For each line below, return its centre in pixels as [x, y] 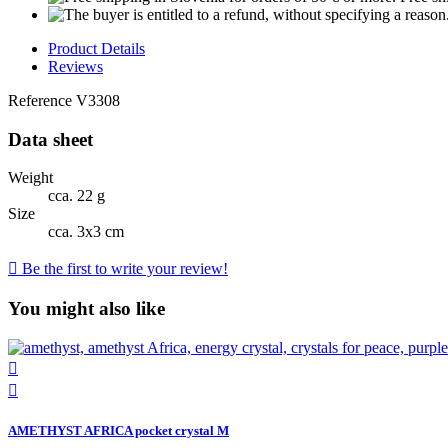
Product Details [96, 49]
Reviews [75, 67]
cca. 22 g [76, 196]
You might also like [86, 309]
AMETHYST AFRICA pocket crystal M [118, 431]
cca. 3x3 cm [86, 232]
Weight [30, 178]
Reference [42, 101]
